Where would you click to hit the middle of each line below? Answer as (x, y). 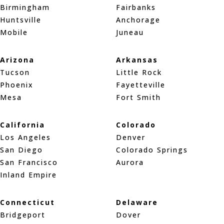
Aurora (130, 162)
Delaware (137, 202)
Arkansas (137, 59)
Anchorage (138, 19)
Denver (130, 137)
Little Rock (139, 72)
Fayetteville (140, 84)
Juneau (130, 32)
